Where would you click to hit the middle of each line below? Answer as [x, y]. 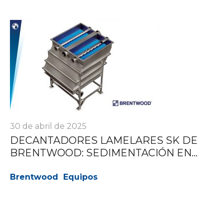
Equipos [80, 177]
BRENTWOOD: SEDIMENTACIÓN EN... [104, 153]
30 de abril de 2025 [48, 126]
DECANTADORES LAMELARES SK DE [104, 140]
